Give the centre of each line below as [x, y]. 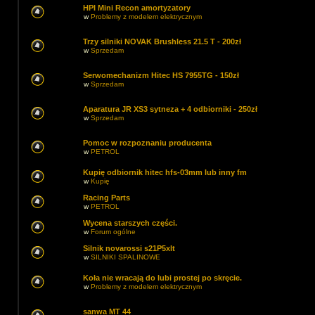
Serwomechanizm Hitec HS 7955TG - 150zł [161, 75]
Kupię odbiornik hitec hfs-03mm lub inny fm [165, 172]
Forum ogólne [113, 232]
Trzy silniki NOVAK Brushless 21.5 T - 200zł [162, 41]
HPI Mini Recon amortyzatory [137, 8]
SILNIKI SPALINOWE [126, 257]
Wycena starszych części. [130, 223]
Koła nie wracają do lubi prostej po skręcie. [162, 278]
